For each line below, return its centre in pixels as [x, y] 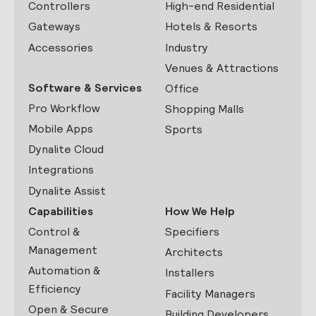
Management [63, 250]
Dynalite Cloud [66, 150]
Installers [190, 273]
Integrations [61, 170]
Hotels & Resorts [211, 27]
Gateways [54, 27]
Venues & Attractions [222, 68]
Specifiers [192, 232]
